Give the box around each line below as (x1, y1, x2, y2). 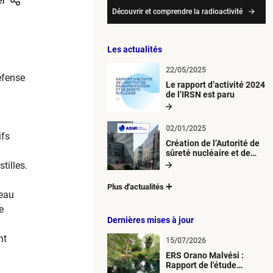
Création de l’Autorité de (166, 138, 260, 148)
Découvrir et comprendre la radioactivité (112, 7, 243, 16)
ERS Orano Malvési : (166, 250, 244, 260)
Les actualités (107, 44, 162, 54)
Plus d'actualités (107, 182, 164, 191)
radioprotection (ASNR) (166, 157, 257, 168)
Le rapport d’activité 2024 (166, 79, 265, 90)
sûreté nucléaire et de (166, 147, 250, 158)
